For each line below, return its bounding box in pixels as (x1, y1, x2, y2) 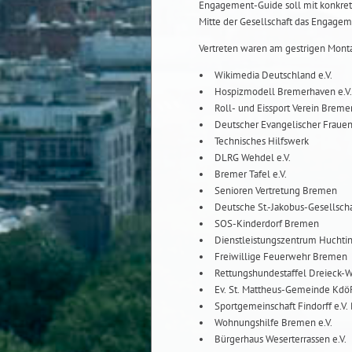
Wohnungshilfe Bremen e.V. (214, 315, 332, 329)
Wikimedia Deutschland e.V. (214, 68, 332, 82)
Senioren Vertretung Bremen (214, 183, 337, 197)
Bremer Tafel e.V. (214, 167, 287, 181)
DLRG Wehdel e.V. (214, 150, 291, 164)
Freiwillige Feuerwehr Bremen (214, 249, 347, 263)
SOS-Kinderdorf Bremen (214, 216, 319, 230)
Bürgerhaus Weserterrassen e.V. (214, 332, 346, 346)
